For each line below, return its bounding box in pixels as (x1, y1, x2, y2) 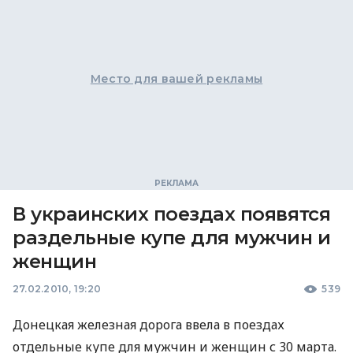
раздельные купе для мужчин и (13, 226, 331, 249)
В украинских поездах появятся (13, 203, 331, 225)
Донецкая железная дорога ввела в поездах (13, 316, 284, 333)
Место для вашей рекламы (90, 72, 263, 86)
